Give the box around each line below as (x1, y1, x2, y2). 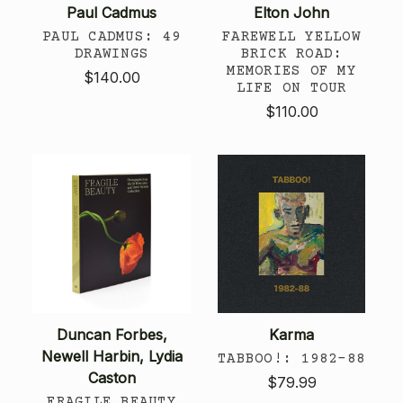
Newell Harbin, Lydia (40, 346, 183, 365)
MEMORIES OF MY (227, 62, 356, 79)
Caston (87, 368, 136, 387)
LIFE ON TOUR (236, 79, 347, 96)
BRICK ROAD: (240, 45, 343, 62)
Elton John (254, 3, 329, 22)
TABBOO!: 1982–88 (218, 350, 365, 367)
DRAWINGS (75, 45, 148, 62)
